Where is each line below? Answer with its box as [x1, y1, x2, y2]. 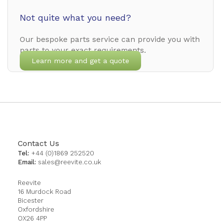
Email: [18, 158, 36, 166]
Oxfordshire [18, 206, 54, 214]
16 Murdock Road [18, 188, 71, 196]
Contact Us [18, 139, 59, 148]
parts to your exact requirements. [20, 45, 146, 55]
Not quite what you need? [20, 12, 131, 23]
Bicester [18, 197, 43, 205]
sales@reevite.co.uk [36, 158, 101, 166]
